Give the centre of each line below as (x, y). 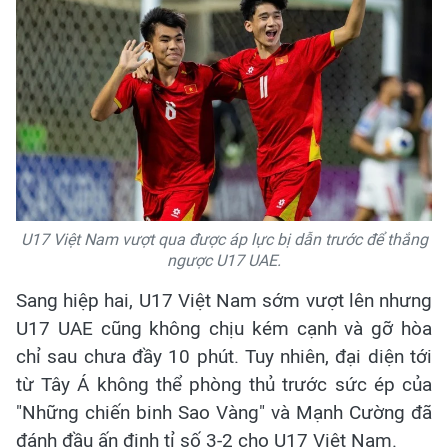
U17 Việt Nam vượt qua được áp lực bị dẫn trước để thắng (224, 240)
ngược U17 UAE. (224, 261)
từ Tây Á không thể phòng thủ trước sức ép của (224, 385)
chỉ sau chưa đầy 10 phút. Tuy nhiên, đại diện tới (224, 357)
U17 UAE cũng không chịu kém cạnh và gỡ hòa (224, 329)
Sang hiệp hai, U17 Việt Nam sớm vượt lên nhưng (224, 301)
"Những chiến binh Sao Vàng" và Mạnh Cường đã (224, 413)
